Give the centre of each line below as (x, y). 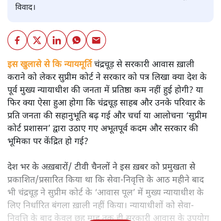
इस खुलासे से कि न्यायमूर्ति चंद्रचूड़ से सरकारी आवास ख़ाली (101, 65)
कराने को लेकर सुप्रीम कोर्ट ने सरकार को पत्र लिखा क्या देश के (107, 77)
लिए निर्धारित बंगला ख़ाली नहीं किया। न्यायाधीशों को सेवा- (101, 206)
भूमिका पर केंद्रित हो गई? (48, 142)
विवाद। (25, 8)
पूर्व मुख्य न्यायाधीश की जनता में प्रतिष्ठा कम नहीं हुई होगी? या (105, 90)
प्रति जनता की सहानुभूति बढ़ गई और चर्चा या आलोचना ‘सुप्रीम (107, 116)
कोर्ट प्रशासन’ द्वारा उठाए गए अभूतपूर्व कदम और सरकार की (103, 129)
